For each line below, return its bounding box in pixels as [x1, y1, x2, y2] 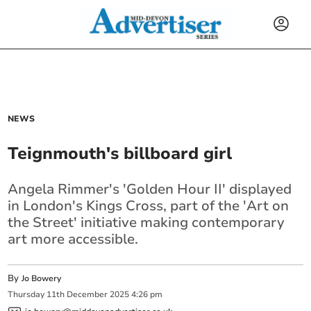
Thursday [8, 289, 45, 301]
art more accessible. [8, 230, 139, 249]
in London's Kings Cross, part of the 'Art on [8, 196, 289, 215]
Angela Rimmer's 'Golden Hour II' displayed [8, 180, 292, 199]
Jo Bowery [22, 273, 62, 284]
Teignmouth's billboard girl [8, 142, 233, 165]
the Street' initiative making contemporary [8, 213, 285, 232]
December [67, 289, 108, 301]
